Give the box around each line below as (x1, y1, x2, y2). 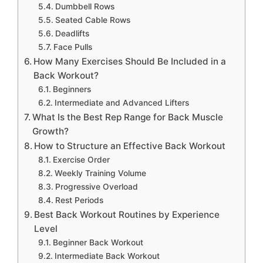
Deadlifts (55, 29, 89, 39)
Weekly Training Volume (54, 168, 146, 178)
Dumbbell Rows (55, 2, 114, 12)
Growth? (32, 126, 69, 137)
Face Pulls (53, 42, 92, 52)
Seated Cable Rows (55, 15, 130, 25)
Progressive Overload (55, 182, 138, 192)
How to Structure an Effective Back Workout (34, 140, 226, 152)
